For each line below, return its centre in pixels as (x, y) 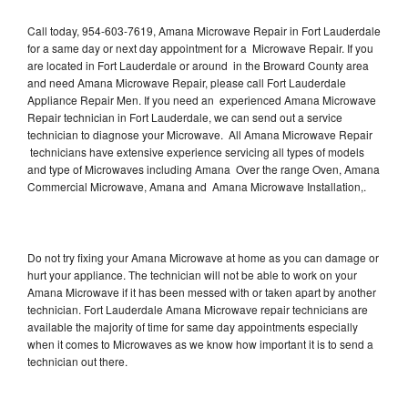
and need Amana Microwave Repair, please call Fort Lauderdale (187, 82)
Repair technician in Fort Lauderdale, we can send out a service (185, 117)
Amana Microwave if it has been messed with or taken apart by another (202, 291)
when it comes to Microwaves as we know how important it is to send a (200, 343)
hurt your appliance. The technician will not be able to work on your (192, 274)
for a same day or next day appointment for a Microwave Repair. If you (200, 47)
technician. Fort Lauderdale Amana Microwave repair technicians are (198, 309)
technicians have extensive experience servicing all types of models (196, 151)
